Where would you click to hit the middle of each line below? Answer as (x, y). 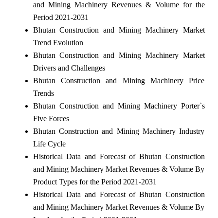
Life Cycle (49, 144)
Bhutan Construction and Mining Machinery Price (119, 80)
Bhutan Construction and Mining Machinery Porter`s (119, 106)
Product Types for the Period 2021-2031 (95, 182)
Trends (43, 93)
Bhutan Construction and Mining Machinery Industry (119, 131)
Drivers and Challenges (69, 68)
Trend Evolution (58, 42)
